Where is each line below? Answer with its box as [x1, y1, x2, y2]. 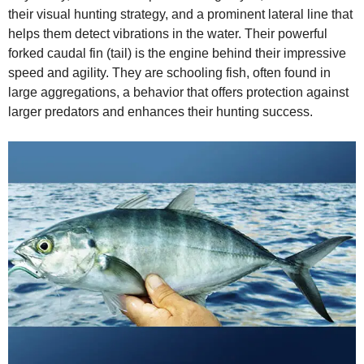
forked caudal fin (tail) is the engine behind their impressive [8, 46, 346, 61]
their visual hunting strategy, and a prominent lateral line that [8, 7, 353, 22]
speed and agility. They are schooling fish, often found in [8, 66, 331, 80]
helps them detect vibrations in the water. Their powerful [8, 27, 327, 41]
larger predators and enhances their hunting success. [8, 105, 313, 119]
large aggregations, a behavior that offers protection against [8, 85, 349, 100]
